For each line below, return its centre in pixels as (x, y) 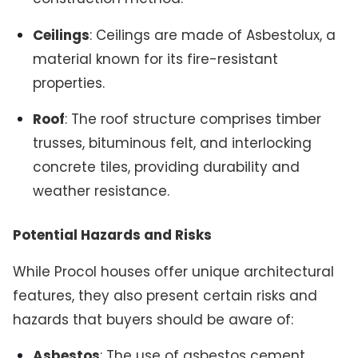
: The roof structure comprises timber (193, 119)
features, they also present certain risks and (165, 295)
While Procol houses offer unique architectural (173, 271)
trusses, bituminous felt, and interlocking (173, 143)
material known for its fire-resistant (156, 59)
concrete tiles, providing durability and (167, 167)
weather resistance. (101, 191)
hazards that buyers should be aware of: (153, 319)
